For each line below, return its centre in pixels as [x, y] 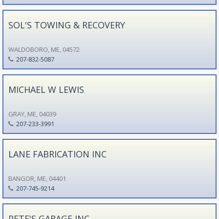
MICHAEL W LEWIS [46, 89]
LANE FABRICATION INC [57, 154]
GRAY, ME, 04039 [32, 114]
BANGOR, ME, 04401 [37, 178]
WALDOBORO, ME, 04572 [44, 49]
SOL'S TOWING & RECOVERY [66, 25]
